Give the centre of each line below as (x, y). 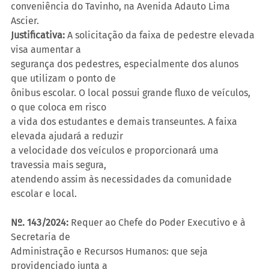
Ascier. (25, 20)
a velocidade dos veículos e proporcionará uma (116, 150)
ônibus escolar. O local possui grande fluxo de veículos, (132, 92)
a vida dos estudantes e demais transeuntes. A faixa (125, 121)
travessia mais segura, (59, 165)
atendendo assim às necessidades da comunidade (122, 179)
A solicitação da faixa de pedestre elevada (161, 35)
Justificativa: (38, 35)
